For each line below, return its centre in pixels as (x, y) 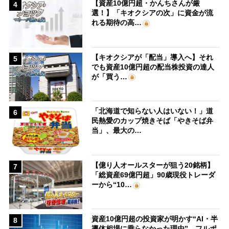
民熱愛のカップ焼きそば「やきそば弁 (153, 121)
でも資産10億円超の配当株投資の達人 (153, 67)
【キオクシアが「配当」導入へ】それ (153, 57)
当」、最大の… (117, 131)
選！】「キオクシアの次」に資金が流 (153, 13)
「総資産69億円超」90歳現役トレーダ (154, 175)
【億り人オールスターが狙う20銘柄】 (153, 165)
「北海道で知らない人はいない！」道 (153, 111)
